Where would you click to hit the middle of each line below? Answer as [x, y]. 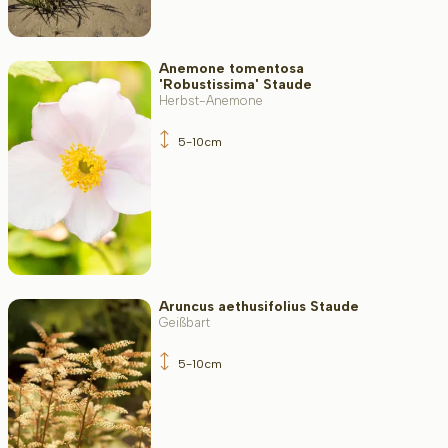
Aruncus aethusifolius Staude [258, 306]
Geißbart [184, 322]
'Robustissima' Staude [235, 85]
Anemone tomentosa [231, 69]
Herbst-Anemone [210, 101]
